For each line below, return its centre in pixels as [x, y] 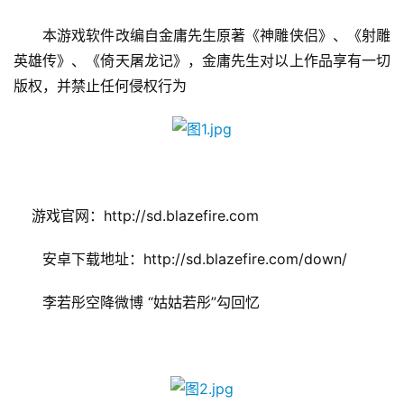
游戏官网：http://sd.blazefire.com [136, 216]
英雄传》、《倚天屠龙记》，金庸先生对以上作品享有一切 [202, 61]
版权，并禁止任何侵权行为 [100, 86]
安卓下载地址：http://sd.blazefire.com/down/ [180, 259]
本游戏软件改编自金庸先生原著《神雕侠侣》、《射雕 [202, 36]
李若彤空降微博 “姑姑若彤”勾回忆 [137, 303]
